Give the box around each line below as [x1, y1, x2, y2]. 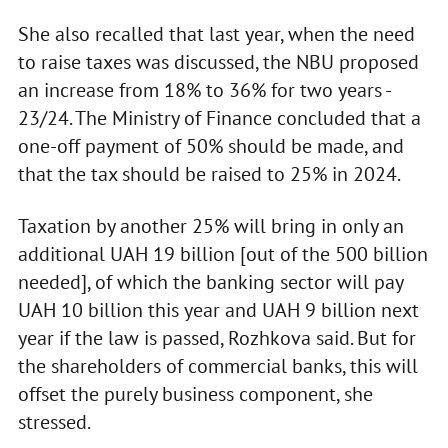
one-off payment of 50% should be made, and [17, 132, 404, 159]
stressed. [17, 408, 91, 435]
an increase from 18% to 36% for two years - [17, 76, 390, 103]
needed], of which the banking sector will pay [17, 268, 403, 295]
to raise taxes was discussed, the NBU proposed [17, 48, 419, 75]
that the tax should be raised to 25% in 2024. [17, 160, 401, 187]
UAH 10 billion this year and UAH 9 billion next [17, 296, 419, 323]
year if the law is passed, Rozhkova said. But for [17, 324, 416, 351]
